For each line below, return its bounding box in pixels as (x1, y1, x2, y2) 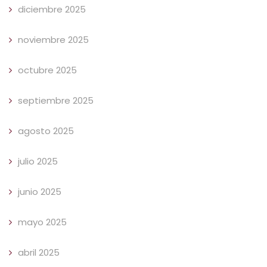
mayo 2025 (18, 216, 67, 229)
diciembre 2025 (18, 3, 86, 16)
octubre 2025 (18, 64, 77, 77)
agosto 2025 (18, 125, 74, 138)
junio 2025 (18, 185, 61, 198)
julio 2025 (18, 155, 58, 168)
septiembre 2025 (18, 94, 94, 107)
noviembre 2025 (18, 33, 89, 46)
